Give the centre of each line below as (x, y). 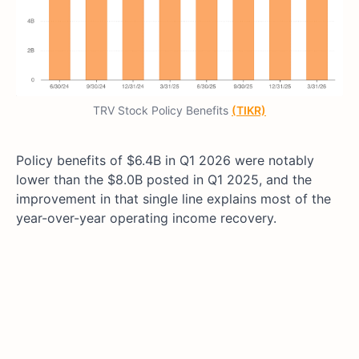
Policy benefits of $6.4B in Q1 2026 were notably (165, 161)
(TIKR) (249, 111)
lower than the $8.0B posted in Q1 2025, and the (164, 180)
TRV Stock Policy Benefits (162, 111)
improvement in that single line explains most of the (173, 199)
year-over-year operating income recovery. (146, 218)
